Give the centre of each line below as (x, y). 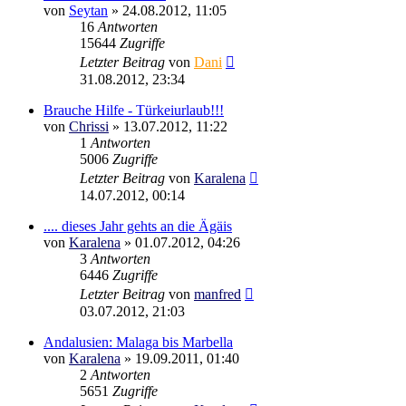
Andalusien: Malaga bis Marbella (138, 342)
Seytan (88, 10)
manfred (217, 294)
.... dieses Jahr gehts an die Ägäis (138, 226)
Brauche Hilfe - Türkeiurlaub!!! (134, 110)
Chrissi (89, 126)
